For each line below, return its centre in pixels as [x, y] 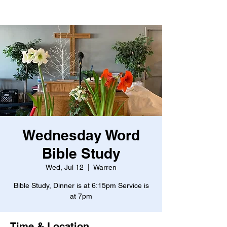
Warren [105, 167]
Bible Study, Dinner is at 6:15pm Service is [81, 185]
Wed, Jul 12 [65, 167]
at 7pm [81, 196]
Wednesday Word [81, 135]
